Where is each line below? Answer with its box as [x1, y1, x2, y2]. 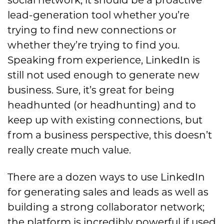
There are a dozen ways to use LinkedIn [7, 170, 205, 183]
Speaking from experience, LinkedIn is [7, 53, 200, 66]
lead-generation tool [7, 8, 111, 21]
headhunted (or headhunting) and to [7, 98, 196, 111]
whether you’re [111, 8, 189, 21]
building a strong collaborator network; [7, 200, 204, 213]
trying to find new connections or [7, 23, 176, 36]
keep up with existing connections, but [7, 113, 202, 126]
